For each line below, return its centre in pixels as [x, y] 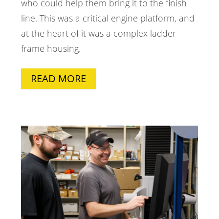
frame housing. [51, 49]
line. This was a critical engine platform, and [108, 18]
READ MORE [58, 79]
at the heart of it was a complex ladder [98, 33]
